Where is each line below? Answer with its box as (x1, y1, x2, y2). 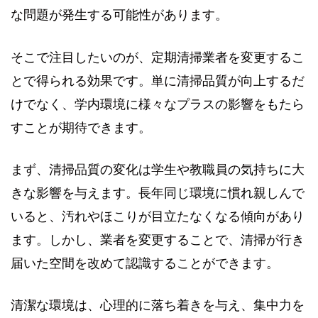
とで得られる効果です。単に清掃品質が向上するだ (11, 73, 305, 88)
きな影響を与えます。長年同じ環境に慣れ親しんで (11, 186, 305, 200)
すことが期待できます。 (11, 120, 151, 135)
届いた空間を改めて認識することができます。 (11, 256, 279, 270)
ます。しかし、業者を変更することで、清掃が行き (11, 233, 305, 247)
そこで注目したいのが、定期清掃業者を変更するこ (11, 50, 305, 65)
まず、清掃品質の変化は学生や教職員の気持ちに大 (11, 163, 305, 177)
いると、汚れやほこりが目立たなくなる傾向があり (11, 209, 305, 224)
